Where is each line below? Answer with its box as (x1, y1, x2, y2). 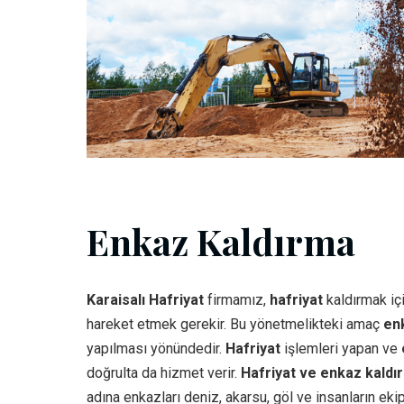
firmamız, (204, 290, 270, 308)
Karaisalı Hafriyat (87, 290, 204, 308)
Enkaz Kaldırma (87, 216, 355, 265)
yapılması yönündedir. (87, 339, 225, 357)
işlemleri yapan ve (280, 339, 401, 357)
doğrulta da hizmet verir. (87, 363, 241, 381)
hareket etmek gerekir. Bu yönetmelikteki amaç (87, 315, 383, 333)
